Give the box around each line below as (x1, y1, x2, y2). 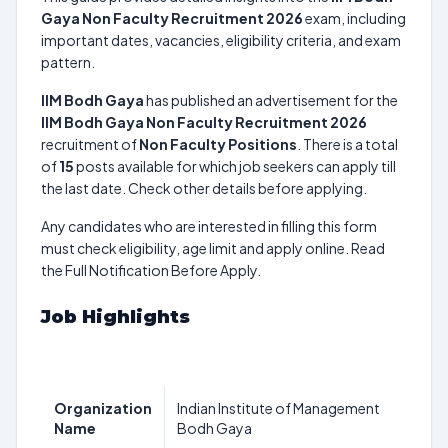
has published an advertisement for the (144, 91, 398, 109)
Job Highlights (41, 306, 190, 328)
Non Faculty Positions (139, 135, 297, 153)
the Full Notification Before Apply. (41, 261, 261, 279)
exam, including (303, 9, 406, 27)
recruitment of (41, 135, 139, 153)
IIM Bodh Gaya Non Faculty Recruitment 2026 (41, 113, 367, 131)
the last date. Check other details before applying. (41, 179, 367, 197)
